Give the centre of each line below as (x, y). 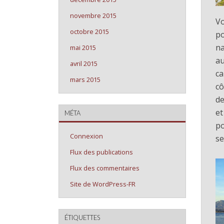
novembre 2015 (93, 15)
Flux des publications (101, 152)
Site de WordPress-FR (103, 184)
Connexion (86, 136)
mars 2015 (85, 79)
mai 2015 (83, 47)
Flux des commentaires (105, 168)
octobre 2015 (89, 31)
